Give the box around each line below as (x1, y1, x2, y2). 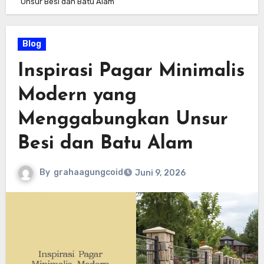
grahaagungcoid (53, 167, 123, 178)
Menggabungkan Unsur (17, 110, 228, 130)
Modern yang (17, 86, 137, 105)
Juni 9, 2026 (134, 168, 186, 179)
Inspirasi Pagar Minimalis (17, 62, 245, 81)
